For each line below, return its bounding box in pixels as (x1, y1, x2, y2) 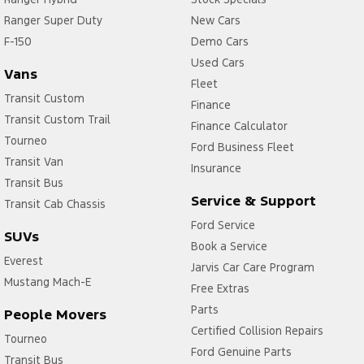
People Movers (4, 305, 106, 323)
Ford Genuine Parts (190, 344, 292, 359)
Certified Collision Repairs (190, 323, 323, 338)
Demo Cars (190, 33, 249, 49)
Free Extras (190, 280, 249, 296)
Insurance (190, 160, 241, 175)
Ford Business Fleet (190, 139, 294, 154)
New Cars (190, 12, 240, 28)
